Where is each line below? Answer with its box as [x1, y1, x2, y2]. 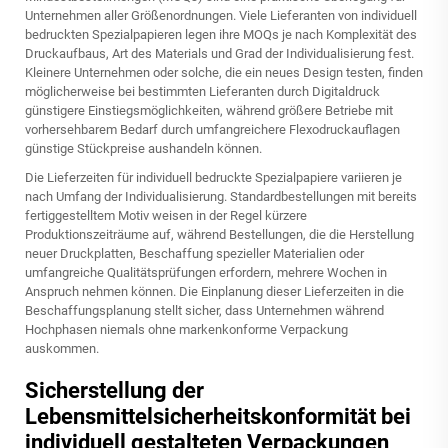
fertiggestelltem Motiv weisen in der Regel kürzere [25, 208, 307, 223]
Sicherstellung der [25, 378, 204, 403]
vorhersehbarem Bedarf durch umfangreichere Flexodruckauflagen [25, 122, 400, 137]
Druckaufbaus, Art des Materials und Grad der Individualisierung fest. [25, 46, 414, 61]
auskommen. [25, 341, 99, 356]
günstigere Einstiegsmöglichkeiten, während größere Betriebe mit [25, 103, 393, 118]
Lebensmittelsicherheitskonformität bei [25, 404, 411, 429]
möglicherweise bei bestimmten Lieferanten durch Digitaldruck [25, 84, 380, 99]
